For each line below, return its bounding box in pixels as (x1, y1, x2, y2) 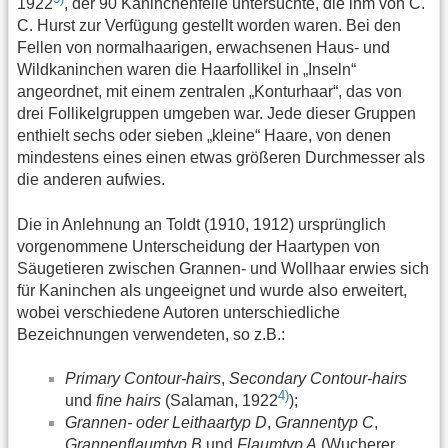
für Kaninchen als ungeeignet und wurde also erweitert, (17, 281, 407, 299)
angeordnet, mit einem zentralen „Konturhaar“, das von (17, 83, 402, 101)
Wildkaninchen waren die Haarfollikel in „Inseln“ (17, 61, 356, 79)
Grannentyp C (275, 414, 374, 432)
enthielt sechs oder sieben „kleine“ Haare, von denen (17, 127, 391, 145)
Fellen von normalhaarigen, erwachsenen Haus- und (17, 39, 390, 57)
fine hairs (96, 392, 161, 410)
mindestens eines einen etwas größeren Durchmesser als (17, 149, 425, 167)
